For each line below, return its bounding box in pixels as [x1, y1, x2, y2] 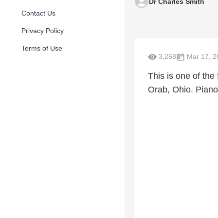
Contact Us [21, 9, 55, 17]
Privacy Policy [21, 27, 64, 35]
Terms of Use [21, 44, 62, 52]
